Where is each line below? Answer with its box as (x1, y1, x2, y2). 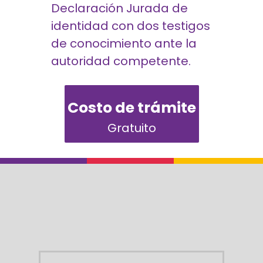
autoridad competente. (51, 52, 191, 69)
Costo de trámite (67, 97, 196, 118)
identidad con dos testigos (51, 17, 211, 34)
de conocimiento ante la (51, 35, 197, 52)
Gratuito (107, 119, 156, 136)
